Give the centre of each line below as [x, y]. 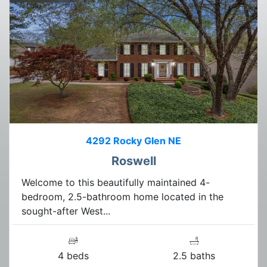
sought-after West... [66, 211]
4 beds [73, 255]
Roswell [133, 161]
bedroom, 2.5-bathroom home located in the [122, 196]
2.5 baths [194, 255]
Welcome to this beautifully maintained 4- [116, 182]
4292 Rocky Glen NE [133, 140]
